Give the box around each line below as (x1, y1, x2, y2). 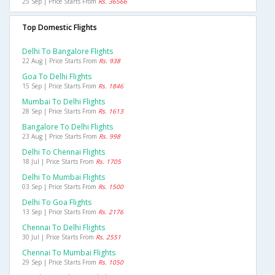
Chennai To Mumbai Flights (22, 247, 115, 258)
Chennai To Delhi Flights (22, 222, 105, 233)
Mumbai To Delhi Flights (22, 96, 105, 107)
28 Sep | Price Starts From (22, 107, 98, 116)
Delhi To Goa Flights (22, 197, 91, 208)
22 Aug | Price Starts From (22, 56, 99, 66)
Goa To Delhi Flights (22, 71, 91, 82)
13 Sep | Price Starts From (22, 207, 98, 217)
